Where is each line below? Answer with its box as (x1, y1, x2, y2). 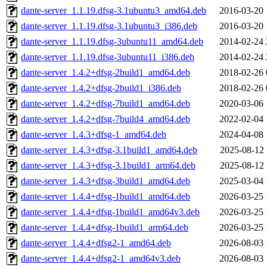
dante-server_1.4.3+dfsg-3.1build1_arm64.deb (21, 160, 195, 171)
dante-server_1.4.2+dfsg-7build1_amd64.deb (21, 98, 190, 109)
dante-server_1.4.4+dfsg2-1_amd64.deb (21, 238, 171, 249)
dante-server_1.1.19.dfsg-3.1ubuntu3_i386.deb (21, 21, 197, 32)
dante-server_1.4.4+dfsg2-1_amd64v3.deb (21, 253, 181, 264)
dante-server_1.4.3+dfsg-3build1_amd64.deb (21, 176, 190, 187)
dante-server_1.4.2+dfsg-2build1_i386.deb (21, 83, 181, 94)
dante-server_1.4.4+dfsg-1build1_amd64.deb (21, 191, 190, 202)
